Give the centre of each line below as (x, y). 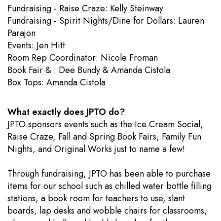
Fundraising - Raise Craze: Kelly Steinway (85, 8)
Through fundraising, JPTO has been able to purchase (109, 174)
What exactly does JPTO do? (66, 112)
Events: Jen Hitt (67, 45)
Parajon (21, 33)
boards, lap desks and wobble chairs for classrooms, (107, 211)
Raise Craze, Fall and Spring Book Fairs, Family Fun (104, 137)
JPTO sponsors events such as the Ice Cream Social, (105, 124)
